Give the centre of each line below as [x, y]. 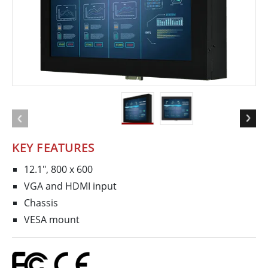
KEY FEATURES [54, 148]
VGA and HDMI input [70, 186]
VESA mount [52, 220]
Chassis [41, 203]
